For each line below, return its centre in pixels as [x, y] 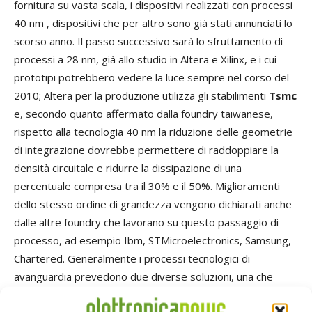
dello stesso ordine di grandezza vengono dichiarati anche [153, 204]
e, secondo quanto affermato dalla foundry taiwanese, [143, 114]
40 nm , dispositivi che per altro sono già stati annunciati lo [153, 23]
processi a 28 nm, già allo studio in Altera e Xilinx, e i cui [145, 60]
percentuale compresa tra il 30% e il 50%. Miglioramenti [147, 186]
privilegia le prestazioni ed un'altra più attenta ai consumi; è [155, 295]
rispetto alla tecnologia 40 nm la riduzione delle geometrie [153, 132]
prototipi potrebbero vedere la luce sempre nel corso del [151, 78]
